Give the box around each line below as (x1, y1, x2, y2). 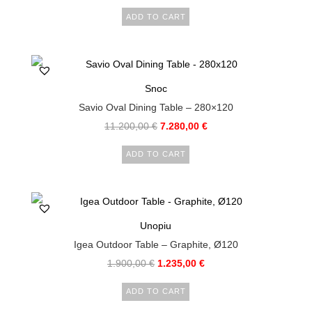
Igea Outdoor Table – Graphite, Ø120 (73, 238, 238, 250)
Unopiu (140, 219, 172, 231)
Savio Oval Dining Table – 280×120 (78, 101, 233, 113)
